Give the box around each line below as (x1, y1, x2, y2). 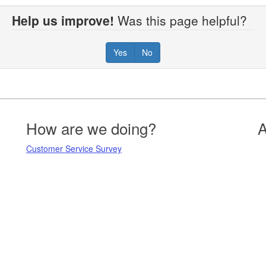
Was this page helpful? (114, 11, 254, 29)
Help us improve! (12, 11, 114, 29)
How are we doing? (26, 116, 156, 139)
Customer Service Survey (26, 142, 122, 154)
